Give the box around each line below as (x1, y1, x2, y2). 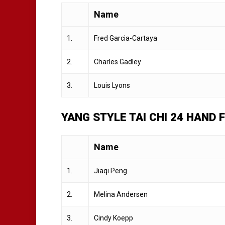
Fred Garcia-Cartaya (94, 34, 157, 43)
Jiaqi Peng (94, 167, 127, 175)
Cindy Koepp (94, 214, 133, 222)
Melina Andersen (94, 190, 148, 199)
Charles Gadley (94, 58, 141, 66)
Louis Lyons (94, 81, 130, 90)
